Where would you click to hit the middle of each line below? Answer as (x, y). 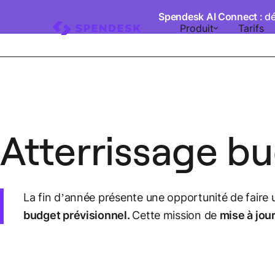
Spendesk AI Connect (208, 17)
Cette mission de (176, 215)
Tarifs (251, 28)
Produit (196, 28)
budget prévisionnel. (78, 215)
